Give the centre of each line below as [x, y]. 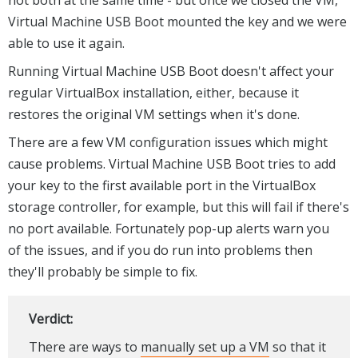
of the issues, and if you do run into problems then [160, 251]
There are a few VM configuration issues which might [168, 143]
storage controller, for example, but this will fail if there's [179, 207]
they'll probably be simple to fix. [103, 272]
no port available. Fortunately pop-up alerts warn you [169, 229]
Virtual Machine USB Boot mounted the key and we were [177, 22]
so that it [297, 347]
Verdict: [50, 319]
